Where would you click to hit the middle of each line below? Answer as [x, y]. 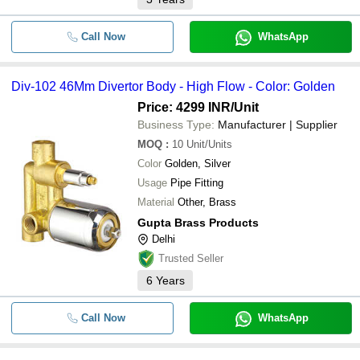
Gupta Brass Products [198, 223]
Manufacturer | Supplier [278, 125]
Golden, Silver [198, 164]
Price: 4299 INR [184, 107]
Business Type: [176, 125]
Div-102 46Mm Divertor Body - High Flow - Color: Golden [173, 86]
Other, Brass [207, 202]
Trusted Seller [191, 258]
